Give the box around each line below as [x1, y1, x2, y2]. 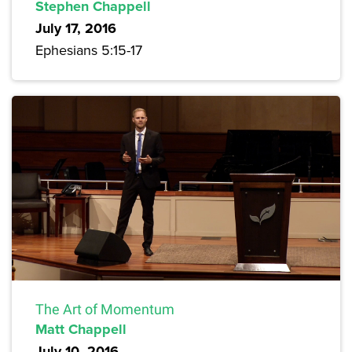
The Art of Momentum [35, 301, 174, 318]
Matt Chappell [35, 319, 126, 340]
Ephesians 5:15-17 [35, 40, 142, 60]
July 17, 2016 [35, 18, 116, 39]
